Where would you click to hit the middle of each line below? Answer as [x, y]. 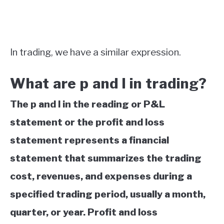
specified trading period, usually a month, [108, 194]
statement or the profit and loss [87, 122]
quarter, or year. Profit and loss [84, 212]
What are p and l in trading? [108, 83]
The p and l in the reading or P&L [87, 104]
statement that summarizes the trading [106, 158]
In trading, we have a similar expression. [95, 52]
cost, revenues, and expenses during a [101, 176]
